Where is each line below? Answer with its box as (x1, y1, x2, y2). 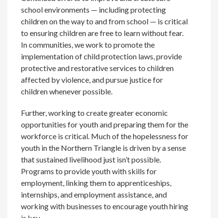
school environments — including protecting (21, 5, 166, 15)
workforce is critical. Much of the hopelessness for (21, 131, 189, 141)
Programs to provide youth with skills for (21, 166, 157, 176)
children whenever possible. (21, 87, 113, 96)
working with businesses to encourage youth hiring (21, 201, 189, 211)
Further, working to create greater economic (21, 108, 168, 118)
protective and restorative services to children (21, 63, 174, 73)
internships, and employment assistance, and (21, 190, 167, 200)
